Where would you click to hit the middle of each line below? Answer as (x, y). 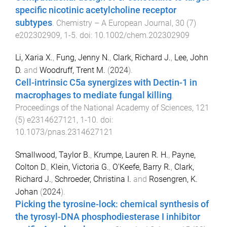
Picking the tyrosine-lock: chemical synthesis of (112, 204)
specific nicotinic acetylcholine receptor (96, 10)
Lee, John (191, 58)
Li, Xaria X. (34, 58)
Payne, (184, 155)
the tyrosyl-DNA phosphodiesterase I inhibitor (108, 217)
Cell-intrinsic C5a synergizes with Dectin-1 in (106, 83)
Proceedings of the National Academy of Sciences (104, 108)
